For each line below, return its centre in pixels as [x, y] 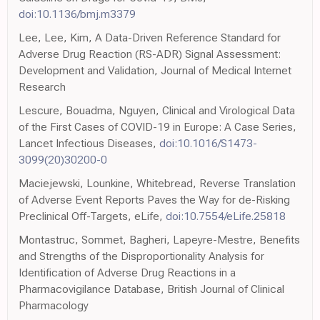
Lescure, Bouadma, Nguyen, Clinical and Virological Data [157, 110]
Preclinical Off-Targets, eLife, [92, 216]
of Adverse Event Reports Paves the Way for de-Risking [154, 199]
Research [42, 86]
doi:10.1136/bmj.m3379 [77, 14]
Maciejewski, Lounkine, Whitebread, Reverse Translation [157, 183]
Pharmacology [54, 305]
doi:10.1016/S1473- [208, 143]
